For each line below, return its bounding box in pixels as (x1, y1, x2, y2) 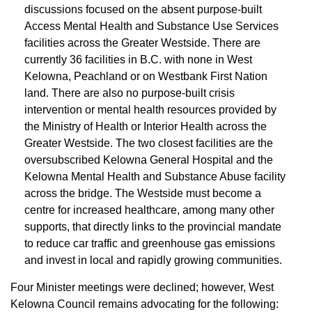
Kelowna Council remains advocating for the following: (10, 298, 279, 310)
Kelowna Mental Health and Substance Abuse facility (24, 171, 286, 182)
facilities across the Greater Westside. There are (24, 37, 260, 49)
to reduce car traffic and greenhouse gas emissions (24, 237, 275, 249)
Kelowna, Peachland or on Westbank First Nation (24, 70, 267, 82)
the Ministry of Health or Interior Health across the (24, 120, 267, 132)
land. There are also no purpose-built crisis (24, 87, 235, 99)
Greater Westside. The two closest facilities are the (24, 137, 273, 149)
